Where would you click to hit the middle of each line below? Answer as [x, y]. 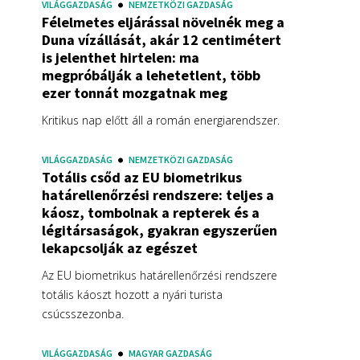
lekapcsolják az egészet [120, 247]
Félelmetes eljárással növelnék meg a [163, 22]
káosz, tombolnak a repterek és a [151, 212]
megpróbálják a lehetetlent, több [151, 75]
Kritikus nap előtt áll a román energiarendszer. [161, 120]
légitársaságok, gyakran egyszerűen [160, 230]
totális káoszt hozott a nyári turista [132, 294]
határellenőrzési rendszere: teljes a [158, 194]
